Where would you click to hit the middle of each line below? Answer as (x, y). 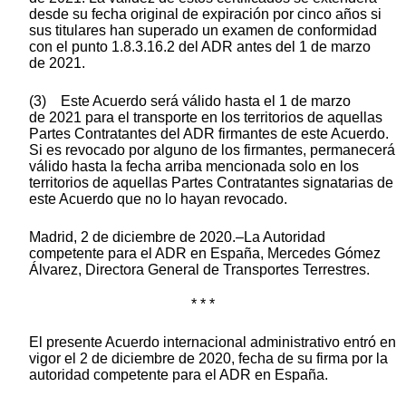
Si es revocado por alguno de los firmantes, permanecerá (212, 150)
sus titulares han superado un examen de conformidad (203, 30)
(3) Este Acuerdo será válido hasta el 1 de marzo (190, 101)
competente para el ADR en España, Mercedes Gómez (205, 253)
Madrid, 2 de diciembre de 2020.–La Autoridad (177, 237)
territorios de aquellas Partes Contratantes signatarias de (211, 182)
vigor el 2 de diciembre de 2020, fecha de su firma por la (208, 358)
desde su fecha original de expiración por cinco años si (205, 14)
